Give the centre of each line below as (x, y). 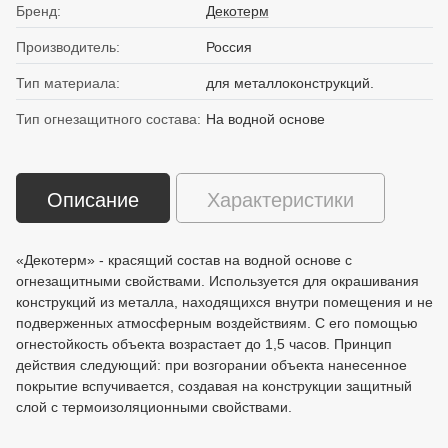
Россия (228, 47)
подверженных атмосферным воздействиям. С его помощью (217, 323)
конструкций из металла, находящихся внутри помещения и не (224, 302)
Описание (93, 199)
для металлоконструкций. (289, 82)
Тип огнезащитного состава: (108, 118)
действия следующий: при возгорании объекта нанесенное (211, 365)
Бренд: (38, 11)
